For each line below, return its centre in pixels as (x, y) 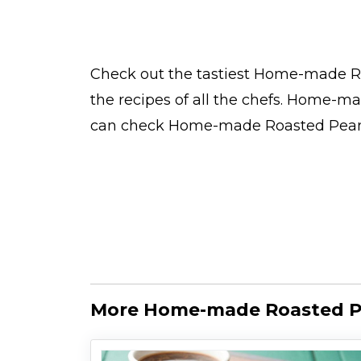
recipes (147, 100)
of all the (208, 100)
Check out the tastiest (172, 75)
